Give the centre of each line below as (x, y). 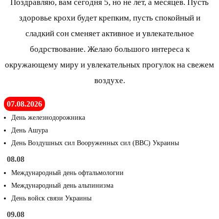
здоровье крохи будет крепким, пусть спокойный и (109, 18)
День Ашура (30, 131)
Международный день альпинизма (62, 186)
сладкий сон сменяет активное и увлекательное (109, 34)
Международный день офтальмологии (67, 173)
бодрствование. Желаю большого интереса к (109, 49)
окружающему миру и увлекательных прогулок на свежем (109, 65)
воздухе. (109, 81)
